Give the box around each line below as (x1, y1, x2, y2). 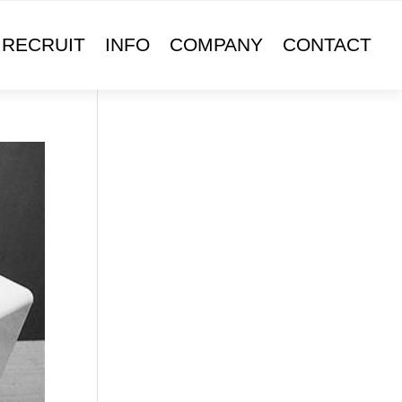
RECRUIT (2, 34, 86, 55)
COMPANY (170, 34, 264, 55)
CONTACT (283, 34, 372, 55)
